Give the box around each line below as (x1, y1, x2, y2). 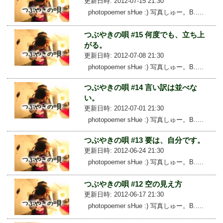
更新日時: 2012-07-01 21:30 (84, 104, 164, 112)
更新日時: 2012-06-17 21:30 (84, 191, 164, 198)
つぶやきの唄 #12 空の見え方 (84, 180, 182, 188)
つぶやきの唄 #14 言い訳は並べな (84, 83, 197, 92)
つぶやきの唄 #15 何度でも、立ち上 (84, 30, 205, 39)
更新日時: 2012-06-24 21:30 (84, 146, 164, 154)
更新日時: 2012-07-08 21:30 (84, 51, 164, 59)
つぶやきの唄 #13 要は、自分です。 (84, 135, 205, 144)
